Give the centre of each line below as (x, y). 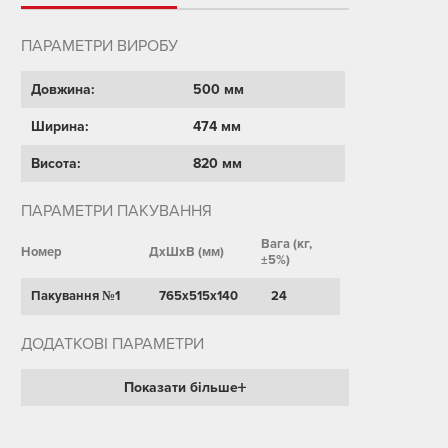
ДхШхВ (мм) (186, 252)
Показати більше (180, 387)
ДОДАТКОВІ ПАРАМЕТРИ (112, 344)
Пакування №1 (75, 296)
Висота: (55, 163)
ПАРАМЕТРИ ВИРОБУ (99, 46)
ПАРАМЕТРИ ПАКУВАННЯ (116, 211)
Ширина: (59, 126)
